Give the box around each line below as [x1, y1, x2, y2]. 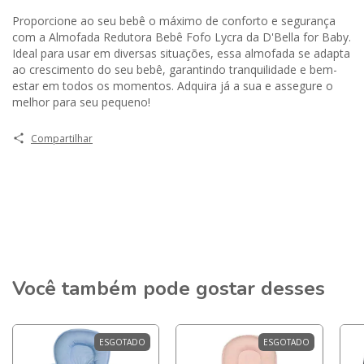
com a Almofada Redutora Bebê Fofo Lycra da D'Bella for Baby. [12, 28, 351, 45]
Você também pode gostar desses [12, 275, 325, 301]
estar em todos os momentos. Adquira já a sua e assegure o [12, 77, 333, 93]
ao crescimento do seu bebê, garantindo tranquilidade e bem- [12, 61, 337, 77]
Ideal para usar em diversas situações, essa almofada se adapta [12, 45, 350, 61]
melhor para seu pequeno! [12, 93, 150, 110]
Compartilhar [30, 131, 93, 145]
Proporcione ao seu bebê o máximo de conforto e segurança [12, 12, 336, 28]
